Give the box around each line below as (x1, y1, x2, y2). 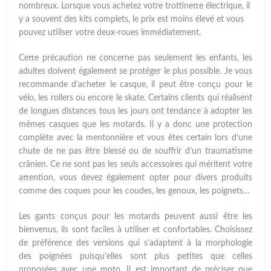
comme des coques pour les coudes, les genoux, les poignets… (19, 187, 250, 196)
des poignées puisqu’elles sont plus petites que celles (19, 252, 252, 261)
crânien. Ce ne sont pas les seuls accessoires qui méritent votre (19, 160, 252, 169)
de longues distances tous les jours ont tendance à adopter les (19, 107, 252, 116)
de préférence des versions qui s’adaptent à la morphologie (19, 239, 252, 248)
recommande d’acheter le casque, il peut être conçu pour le (19, 80, 252, 90)
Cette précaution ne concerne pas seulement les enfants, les (19, 54, 252, 63)
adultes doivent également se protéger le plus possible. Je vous (19, 67, 252, 76)
